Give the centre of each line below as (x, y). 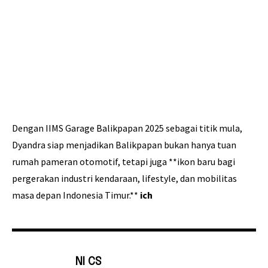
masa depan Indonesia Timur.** (76, 195)
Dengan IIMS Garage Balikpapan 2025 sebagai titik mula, (127, 128)
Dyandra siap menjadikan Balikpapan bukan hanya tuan (124, 145)
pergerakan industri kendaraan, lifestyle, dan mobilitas (124, 179)
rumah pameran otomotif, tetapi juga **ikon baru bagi (124, 162)
